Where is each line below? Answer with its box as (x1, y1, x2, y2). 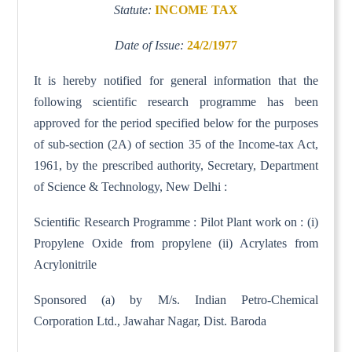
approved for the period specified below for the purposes (34, 115, 318, 130)
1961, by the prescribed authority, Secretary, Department (34, 158, 318, 172)
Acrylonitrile (34, 257, 97, 271)
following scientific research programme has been (34, 94, 318, 108)
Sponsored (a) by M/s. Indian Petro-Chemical (34, 292, 318, 306)
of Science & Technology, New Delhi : (34, 179, 228, 193)
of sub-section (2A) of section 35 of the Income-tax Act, (34, 137, 318, 151)
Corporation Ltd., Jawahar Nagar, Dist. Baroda (34, 313, 267, 328)
